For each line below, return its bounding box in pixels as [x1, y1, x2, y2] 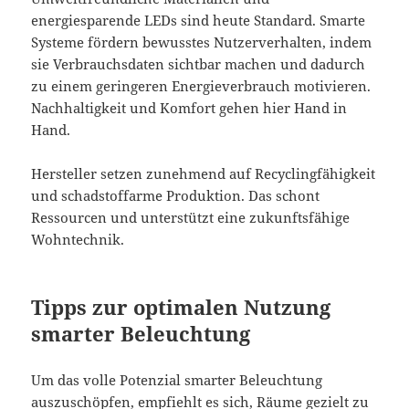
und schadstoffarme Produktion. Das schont [31, 185, 320, 204]
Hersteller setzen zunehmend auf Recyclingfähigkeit [31, 163, 376, 183]
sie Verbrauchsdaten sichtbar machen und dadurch [31, 54, 366, 73]
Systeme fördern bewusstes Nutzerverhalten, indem [31, 32, 372, 51]
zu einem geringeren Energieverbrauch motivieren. [31, 76, 372, 95]
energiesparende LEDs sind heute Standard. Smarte [31, 10, 366, 29]
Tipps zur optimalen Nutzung [31, 292, 331, 320]
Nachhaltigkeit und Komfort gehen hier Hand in [31, 98, 348, 117]
